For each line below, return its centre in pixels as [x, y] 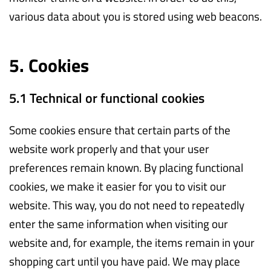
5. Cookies [49, 65]
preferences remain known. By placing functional [126, 167]
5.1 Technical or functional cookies [107, 98]
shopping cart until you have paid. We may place [125, 261]
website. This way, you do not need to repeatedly [127, 204]
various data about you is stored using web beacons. [135, 16]
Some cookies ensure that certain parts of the [120, 129]
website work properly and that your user [109, 148]
